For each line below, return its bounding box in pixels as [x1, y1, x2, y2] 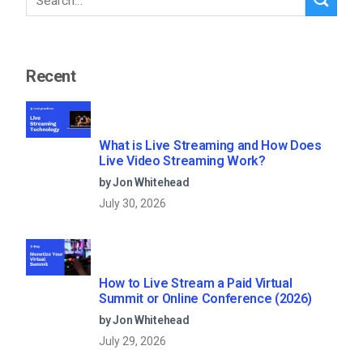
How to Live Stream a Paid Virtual [99, 275, 293, 291]
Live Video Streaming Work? [99, 152, 266, 169]
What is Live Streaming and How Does [99, 137, 322, 153]
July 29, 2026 [99, 334, 166, 348]
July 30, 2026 [99, 196, 166, 210]
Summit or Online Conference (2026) [99, 290, 313, 306]
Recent [26, 66, 76, 86]
